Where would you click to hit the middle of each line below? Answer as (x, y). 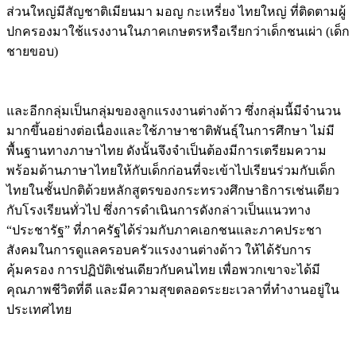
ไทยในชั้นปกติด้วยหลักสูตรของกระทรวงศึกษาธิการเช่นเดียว (173, 190)
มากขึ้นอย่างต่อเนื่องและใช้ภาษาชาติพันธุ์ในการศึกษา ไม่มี (170, 130)
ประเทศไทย (39, 309)
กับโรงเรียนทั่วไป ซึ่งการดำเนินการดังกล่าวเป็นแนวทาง (159, 210)
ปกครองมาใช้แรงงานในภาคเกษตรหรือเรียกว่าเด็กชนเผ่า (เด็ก (178, 31)
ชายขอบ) (32, 51)
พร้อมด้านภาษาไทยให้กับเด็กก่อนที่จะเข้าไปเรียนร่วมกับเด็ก (171, 170)
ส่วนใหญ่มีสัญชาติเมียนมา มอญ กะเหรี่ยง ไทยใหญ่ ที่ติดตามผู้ (176, 11)
